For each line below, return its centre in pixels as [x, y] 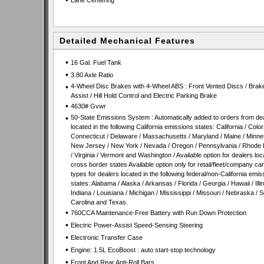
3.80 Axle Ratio [92, 75]
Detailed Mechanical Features [127, 41]
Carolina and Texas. [99, 202]
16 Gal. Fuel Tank [96, 62]
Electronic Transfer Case [106, 237]
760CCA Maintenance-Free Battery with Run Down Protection [158, 213]
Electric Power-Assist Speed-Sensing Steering [136, 225]
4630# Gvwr [88, 106]
